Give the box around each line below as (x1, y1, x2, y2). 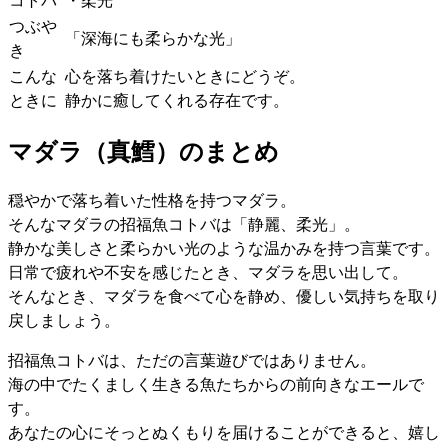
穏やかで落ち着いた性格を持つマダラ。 (8, 187, 296, 211)
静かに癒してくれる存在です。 (65, 87, 289, 111)
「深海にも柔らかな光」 (65, 25, 241, 49)
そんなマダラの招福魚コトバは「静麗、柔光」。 (8, 211, 360, 235)
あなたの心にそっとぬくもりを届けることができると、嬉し (8, 419, 440, 443)
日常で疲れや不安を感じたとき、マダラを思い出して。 (8, 259, 408, 283)
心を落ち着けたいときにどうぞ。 (65, 63, 305, 87)
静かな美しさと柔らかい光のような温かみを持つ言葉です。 (8, 235, 440, 259)
